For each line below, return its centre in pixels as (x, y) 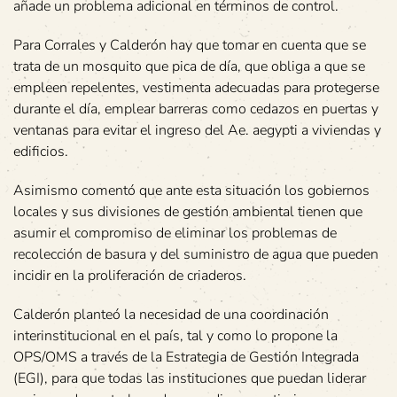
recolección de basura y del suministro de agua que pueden (196, 254)
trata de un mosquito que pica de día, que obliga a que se (189, 66)
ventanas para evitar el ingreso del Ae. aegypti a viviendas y (197, 130)
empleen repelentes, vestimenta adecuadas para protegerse (196, 87)
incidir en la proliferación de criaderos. (130, 275)
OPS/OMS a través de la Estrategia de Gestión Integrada (186, 357)
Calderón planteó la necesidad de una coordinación (171, 314)
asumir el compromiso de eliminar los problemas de (175, 233)
